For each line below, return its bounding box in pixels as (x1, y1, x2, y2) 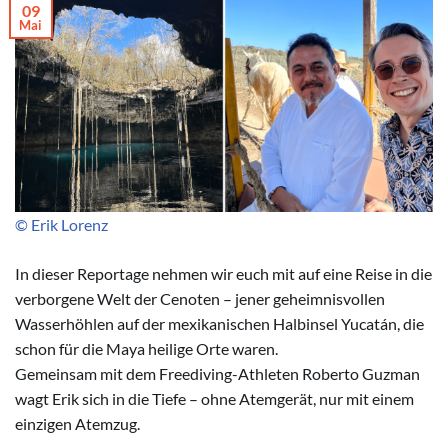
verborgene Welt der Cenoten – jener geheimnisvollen (15, 288, 385, 308)
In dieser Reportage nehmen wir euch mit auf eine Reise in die (15, 263, 432, 283)
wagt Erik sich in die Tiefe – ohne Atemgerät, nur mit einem (15, 388, 414, 408)
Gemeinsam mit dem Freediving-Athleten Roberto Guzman (15, 363, 420, 383)
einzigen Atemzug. (15, 413, 140, 433)
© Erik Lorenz (15, 214, 108, 234)
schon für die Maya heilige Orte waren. (15, 338, 278, 358)
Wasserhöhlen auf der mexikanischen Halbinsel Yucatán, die (15, 313, 424, 333)
